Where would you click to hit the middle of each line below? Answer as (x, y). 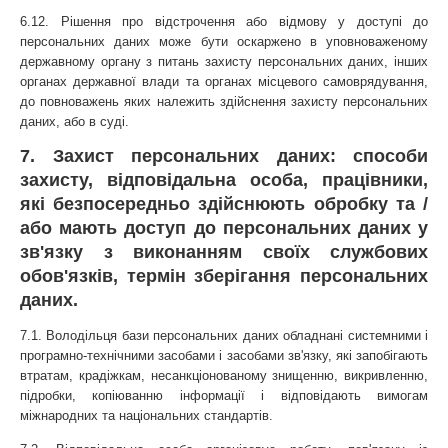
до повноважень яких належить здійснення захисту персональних (224, 101)
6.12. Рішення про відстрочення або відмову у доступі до (224, 21)
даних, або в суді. (74, 121)
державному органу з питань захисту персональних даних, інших (224, 61)
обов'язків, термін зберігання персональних (224, 276)
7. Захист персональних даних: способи (224, 156)
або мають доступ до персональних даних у (224, 228)
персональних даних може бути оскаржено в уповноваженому (224, 41)
